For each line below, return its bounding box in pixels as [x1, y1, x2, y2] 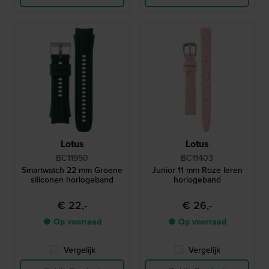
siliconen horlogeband [31, 174, 113, 187]
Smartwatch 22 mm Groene [22, 164, 122, 177]
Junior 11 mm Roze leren [151, 164, 243, 177]
